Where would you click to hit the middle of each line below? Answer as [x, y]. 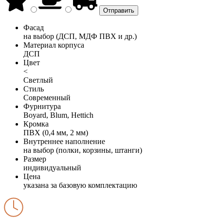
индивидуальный [52, 167]
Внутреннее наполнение [64, 141]
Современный [47, 97]
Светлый [38, 80]
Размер [35, 159]
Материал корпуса [54, 45]
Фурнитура [42, 106]
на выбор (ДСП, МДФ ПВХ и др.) [80, 36]
